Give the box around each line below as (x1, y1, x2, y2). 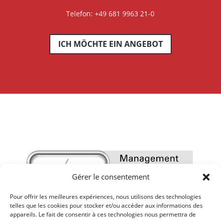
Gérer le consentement (72, 172, 149, 182)
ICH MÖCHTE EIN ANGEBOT (58, 38, 163, 49)
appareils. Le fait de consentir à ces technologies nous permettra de (10, 210, 196, 219)
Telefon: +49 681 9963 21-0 (66, 9, 155, 19)
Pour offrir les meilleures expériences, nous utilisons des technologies (10, 192, 201, 201)
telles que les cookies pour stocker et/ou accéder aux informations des (10, 201, 203, 210)
